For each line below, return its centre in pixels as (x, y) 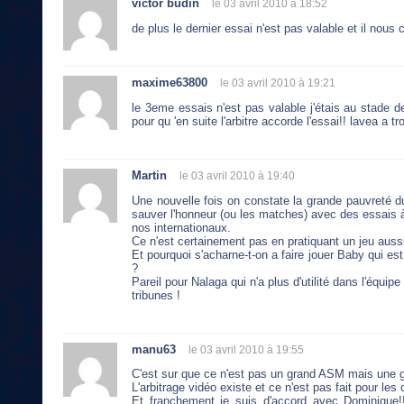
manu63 (154, 349)
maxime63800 (170, 82)
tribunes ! (156, 295)
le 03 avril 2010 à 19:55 (246, 349)
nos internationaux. (181, 227)
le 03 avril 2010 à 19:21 (278, 83)
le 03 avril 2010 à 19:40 (237, 175)
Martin (149, 175)
